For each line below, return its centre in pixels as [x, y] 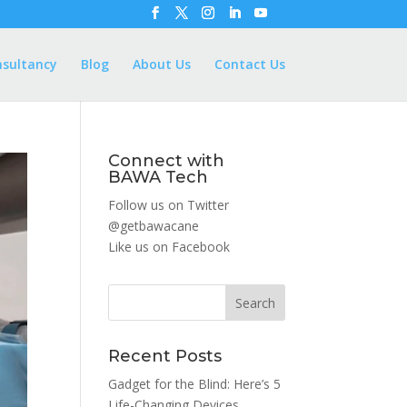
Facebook [201, 247]
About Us [161, 64]
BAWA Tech [159, 177]
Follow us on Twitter [169, 205]
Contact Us [249, 64]
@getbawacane [154, 226]
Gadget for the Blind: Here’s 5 [195, 384]
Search [255, 303]
